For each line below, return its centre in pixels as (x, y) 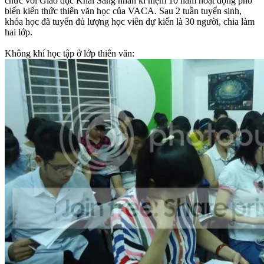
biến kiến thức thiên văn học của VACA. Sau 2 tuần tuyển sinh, (123, 11)
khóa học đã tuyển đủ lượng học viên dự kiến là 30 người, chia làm (130, 21)
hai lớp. (19, 32)
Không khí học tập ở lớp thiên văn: (70, 53)
